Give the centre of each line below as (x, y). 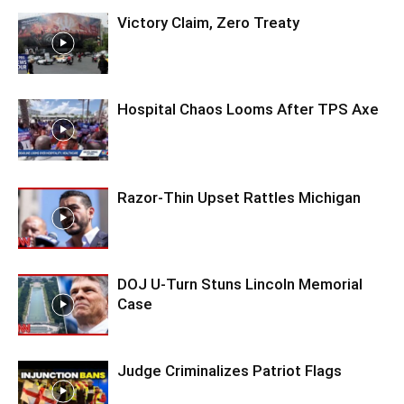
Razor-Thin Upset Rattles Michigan (239, 197)
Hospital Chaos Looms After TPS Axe (248, 109)
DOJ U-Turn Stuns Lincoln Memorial (240, 284)
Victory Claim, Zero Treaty (208, 22)
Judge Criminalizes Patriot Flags (230, 370)
